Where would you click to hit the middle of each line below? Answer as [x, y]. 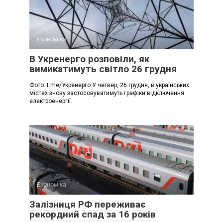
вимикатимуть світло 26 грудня [103, 69]
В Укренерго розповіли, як [89, 59]
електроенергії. [51, 101]
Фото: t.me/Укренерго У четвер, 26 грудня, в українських [109, 85]
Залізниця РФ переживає [88, 204]
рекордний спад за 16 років [93, 214]
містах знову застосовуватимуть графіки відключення [107, 93]
